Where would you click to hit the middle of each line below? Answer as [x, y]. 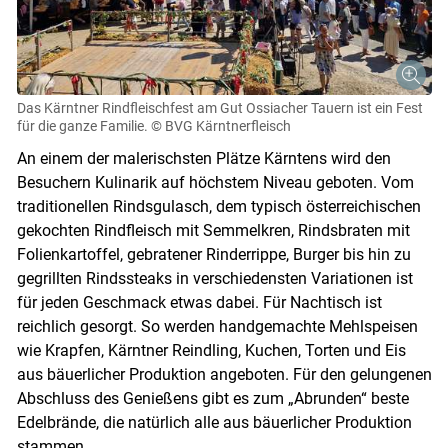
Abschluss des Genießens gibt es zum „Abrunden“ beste [212, 399]
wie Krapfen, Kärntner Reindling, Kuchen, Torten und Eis [211, 351]
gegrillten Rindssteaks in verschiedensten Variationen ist [214, 279]
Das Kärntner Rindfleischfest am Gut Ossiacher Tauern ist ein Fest [219, 108]
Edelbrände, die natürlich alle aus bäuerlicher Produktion [214, 423]
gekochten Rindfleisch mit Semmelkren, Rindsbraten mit [213, 231]
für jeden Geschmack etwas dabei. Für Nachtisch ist [199, 303]
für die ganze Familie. [82, 126]
